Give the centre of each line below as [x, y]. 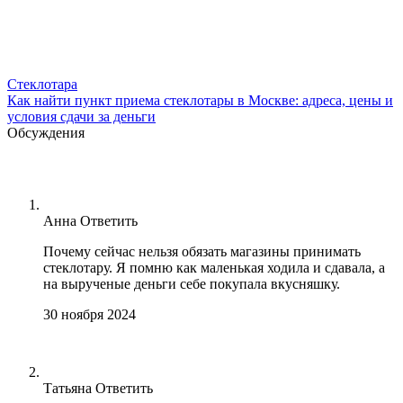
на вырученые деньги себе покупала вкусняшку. [192, 283]
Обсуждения [46, 132]
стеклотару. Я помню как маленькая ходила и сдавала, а [214, 267]
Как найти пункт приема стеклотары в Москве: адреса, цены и [200, 100]
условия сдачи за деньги [81, 116]
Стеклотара [42, 84]
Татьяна [67, 388]
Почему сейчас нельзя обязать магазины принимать [202, 251]
